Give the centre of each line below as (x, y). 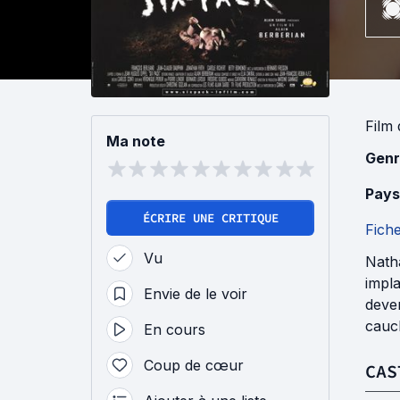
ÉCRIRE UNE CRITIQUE (210, 218)
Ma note (136, 142)
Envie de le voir (196, 294)
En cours (175, 330)
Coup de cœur (194, 366)
